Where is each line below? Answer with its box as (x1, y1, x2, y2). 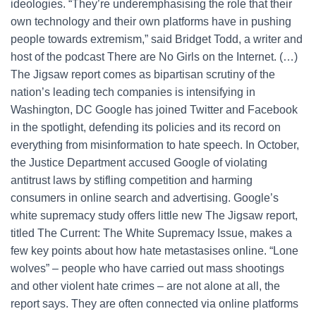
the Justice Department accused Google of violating (11, 157, 267, 169)
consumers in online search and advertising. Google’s (11, 192, 279, 204)
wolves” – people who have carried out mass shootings (11, 262, 284, 274)
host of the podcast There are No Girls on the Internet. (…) (11, 51, 298, 63)
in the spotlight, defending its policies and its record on (11, 121, 281, 133)
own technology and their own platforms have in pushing (11, 16, 291, 28)
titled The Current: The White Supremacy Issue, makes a (11, 227, 292, 239)
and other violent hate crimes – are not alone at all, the (11, 280, 280, 292)
